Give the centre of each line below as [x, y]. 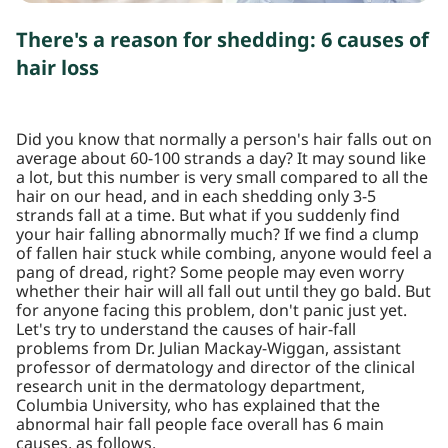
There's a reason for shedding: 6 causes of [222, 41]
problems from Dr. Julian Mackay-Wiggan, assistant [208, 349]
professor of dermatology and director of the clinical [215, 368]
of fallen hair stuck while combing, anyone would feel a [224, 254]
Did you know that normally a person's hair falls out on [224, 140]
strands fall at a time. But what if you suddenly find [208, 216]
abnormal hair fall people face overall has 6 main [200, 425]
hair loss [57, 69]
